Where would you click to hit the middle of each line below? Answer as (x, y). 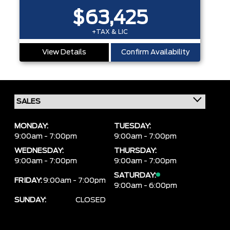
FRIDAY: (28, 181)
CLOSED (91, 200)
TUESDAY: (132, 126)
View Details (64, 52)
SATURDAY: (135, 176)
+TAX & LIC (110, 32)
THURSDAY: (135, 151)
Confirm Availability (156, 52)
